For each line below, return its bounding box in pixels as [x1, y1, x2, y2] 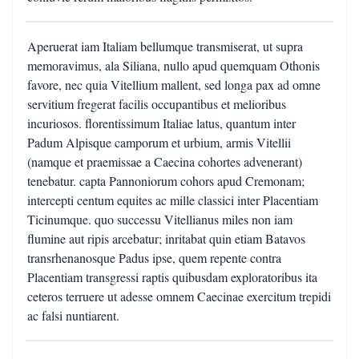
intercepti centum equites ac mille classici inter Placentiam [27, 192, 318, 208]
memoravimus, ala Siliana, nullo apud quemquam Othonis [27, 57, 320, 74]
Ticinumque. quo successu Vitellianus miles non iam [27, 211, 292, 228]
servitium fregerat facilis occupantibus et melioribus [27, 95, 286, 112]
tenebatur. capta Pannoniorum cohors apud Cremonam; [27, 172, 305, 189]
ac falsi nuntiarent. [27, 307, 119, 324]
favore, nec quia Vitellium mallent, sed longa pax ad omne [27, 76, 321, 93]
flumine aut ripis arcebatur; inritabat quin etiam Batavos [27, 230, 305, 247]
